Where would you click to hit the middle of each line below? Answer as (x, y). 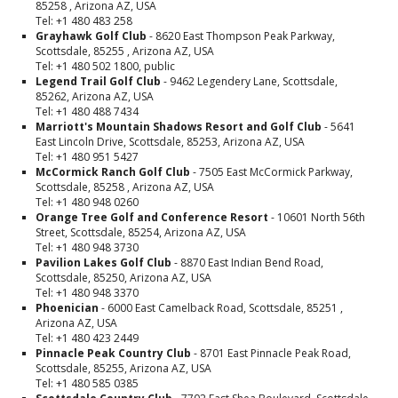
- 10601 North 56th (317, 217)
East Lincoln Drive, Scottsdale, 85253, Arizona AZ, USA (170, 142)
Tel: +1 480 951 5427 (87, 157)
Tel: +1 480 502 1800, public (105, 66)
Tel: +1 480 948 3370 (87, 293)
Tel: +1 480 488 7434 (87, 111)
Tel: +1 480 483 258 (84, 21)
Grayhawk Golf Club (91, 36)
